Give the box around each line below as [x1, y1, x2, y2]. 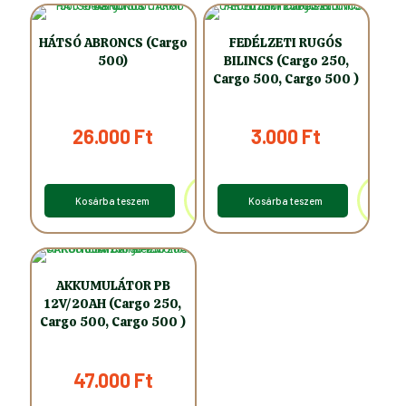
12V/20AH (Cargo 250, [44, 295, 182, 313]
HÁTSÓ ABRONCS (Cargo [38, 34, 188, 51]
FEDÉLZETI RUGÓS [229, 34, 343, 51]
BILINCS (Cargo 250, [223, 52, 349, 69]
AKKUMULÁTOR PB [55, 277, 170, 295]
